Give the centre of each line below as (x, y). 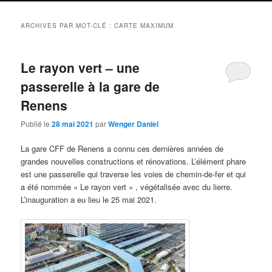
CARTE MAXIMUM (144, 25)
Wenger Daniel (134, 124)
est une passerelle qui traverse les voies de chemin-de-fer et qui (134, 174)
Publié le (36, 124)
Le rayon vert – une (80, 67)
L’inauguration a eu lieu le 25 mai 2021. (89, 200)
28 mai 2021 (73, 124)
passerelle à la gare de (90, 86)
